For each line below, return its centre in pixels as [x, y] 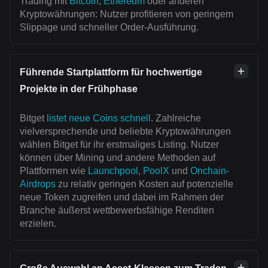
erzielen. [38, 224]
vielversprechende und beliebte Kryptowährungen [125, 132]
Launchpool [113, 171]
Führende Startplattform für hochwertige [111, 72]
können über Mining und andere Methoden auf [118, 158]
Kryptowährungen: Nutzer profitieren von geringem [127, 14]
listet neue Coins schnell [99, 118]
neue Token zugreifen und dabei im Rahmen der [122, 197]
